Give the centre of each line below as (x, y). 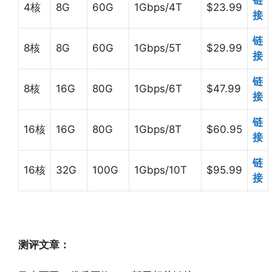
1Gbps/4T (158, 8)
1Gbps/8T (158, 130)
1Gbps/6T (158, 89)
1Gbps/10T (161, 170)
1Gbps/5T (158, 48)
